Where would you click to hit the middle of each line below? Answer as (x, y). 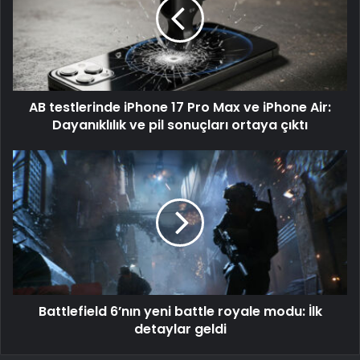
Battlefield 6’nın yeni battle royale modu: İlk (180, 312)
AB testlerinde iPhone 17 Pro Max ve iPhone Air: (180, 108)
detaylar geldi (180, 329)
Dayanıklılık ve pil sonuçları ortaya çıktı (180, 125)
